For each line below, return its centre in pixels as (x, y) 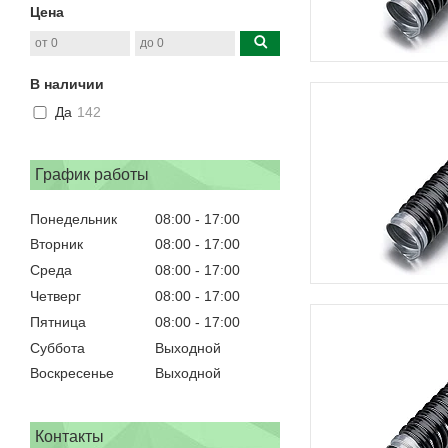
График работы (92, 174)
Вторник (56, 244)
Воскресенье (72, 373)
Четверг (55, 295)
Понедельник (73, 218)
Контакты (69, 437)
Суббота (57, 347)
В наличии (67, 83)
